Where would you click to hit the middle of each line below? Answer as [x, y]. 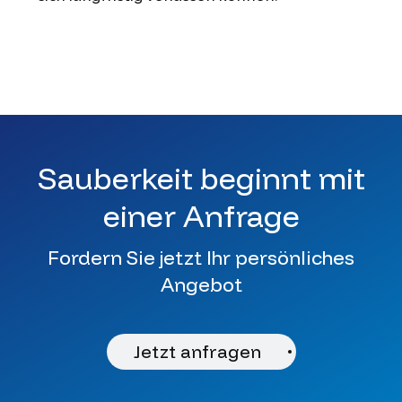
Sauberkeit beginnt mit [201, 178]
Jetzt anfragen [197, 351]
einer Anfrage [201, 215]
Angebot [201, 284]
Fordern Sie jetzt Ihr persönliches [201, 257]
